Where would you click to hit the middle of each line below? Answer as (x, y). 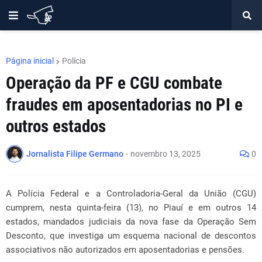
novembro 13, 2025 (166, 154)
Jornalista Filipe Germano (75, 154)
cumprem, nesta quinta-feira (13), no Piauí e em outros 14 (131, 208)
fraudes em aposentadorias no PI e (124, 105)
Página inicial (30, 61)
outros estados (56, 126)
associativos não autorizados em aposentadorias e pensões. (125, 250)
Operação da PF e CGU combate (114, 83)
